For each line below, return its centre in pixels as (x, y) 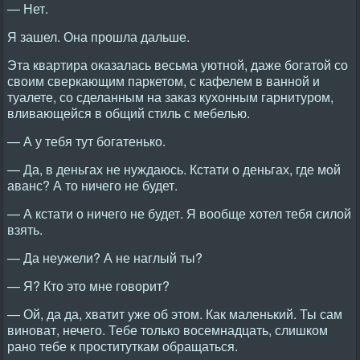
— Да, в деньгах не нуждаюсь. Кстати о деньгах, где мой (174, 169)
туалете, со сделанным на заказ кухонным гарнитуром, (170, 97)
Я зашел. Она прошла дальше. (98, 37)
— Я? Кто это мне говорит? (88, 286)
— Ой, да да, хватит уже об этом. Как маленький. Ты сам (175, 314)
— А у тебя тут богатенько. (86, 141)
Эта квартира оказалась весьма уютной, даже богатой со (178, 65)
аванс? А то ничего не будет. (92, 185)
